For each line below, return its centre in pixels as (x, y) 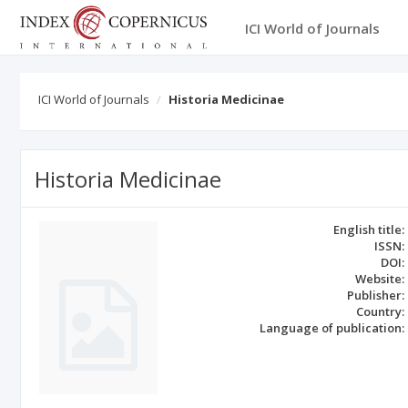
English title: (369, 229)
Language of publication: (332, 328)
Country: (381, 311)
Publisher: (376, 295)
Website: (380, 279)
